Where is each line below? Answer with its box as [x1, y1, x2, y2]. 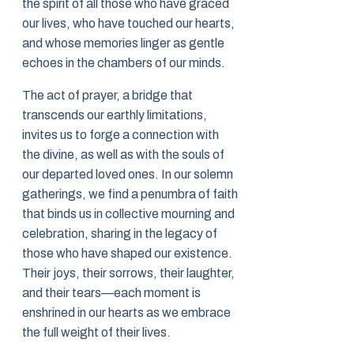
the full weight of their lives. [22, 326, 171, 340]
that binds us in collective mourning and [22, 207, 235, 221]
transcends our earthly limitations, [22, 108, 207, 122]
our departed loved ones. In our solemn [22, 168, 233, 182]
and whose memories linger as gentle [22, 36, 224, 51]
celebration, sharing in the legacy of [22, 227, 217, 241]
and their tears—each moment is [22, 286, 201, 300]
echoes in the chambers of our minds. [22, 56, 225, 70]
